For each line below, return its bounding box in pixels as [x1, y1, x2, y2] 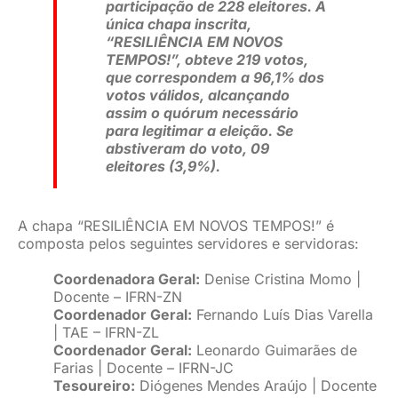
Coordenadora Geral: [52, 270, 200, 289]
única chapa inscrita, [105, 15, 251, 34]
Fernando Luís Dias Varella [191, 306, 373, 324]
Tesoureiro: [52, 377, 135, 395]
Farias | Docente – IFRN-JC [52, 359, 234, 378]
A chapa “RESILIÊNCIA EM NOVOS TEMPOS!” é [17, 217, 334, 235]
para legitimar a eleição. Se [105, 122, 293, 140]
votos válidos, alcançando [105, 86, 290, 105]
